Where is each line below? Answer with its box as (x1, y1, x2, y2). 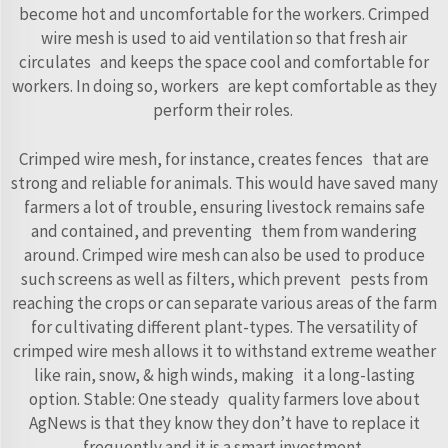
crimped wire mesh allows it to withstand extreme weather (12, 339, 436, 362)
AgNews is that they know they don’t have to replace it (28, 411, 420, 434)
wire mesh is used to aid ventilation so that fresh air (41, 26, 407, 49)
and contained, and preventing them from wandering (31, 219, 417, 242)
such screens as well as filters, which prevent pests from (20, 267, 428, 290)
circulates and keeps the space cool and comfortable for (19, 50, 429, 73)
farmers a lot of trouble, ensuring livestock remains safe (23, 195, 425, 218)
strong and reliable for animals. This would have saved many (10, 171, 438, 194)
